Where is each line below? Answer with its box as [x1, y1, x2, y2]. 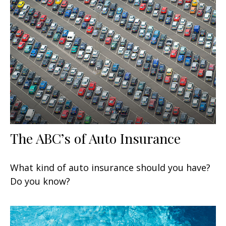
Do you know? [10, 175, 70, 187]
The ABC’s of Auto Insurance [10, 129, 181, 147]
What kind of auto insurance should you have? [10, 161, 210, 174]
